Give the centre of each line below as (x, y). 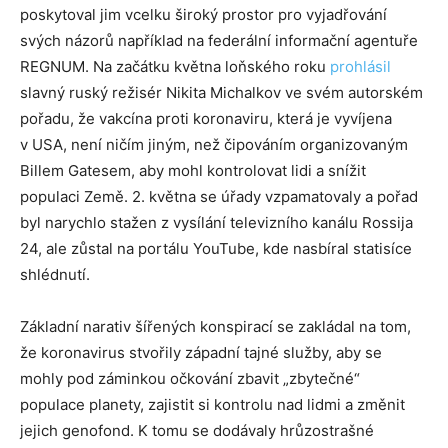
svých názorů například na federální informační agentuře (219, 41)
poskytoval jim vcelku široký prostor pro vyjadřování (203, 15)
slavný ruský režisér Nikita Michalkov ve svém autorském (221, 93)
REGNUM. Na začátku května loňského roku (175, 67)
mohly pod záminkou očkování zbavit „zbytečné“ (190, 379)
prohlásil (360, 67)
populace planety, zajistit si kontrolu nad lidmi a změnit (212, 405)
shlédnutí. (55, 275)
